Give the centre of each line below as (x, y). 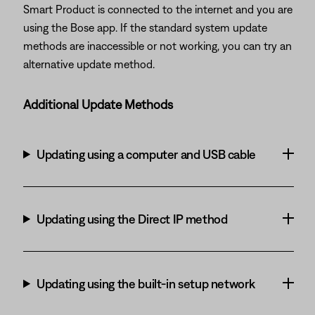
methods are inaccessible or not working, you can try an (157, 45)
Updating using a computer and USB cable (147, 154)
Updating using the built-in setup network (146, 283)
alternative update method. (89, 64)
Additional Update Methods (98, 104)
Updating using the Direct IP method (132, 219)
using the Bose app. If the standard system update (145, 27)
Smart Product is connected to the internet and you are (158, 9)
